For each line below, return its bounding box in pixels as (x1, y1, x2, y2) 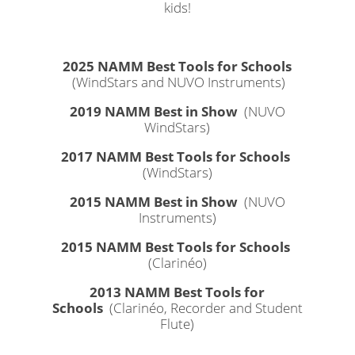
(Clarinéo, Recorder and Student (105, 299, 303, 318)
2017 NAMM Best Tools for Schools (61, 147, 294, 166)
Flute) (160, 315, 195, 334)
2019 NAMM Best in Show (69, 102, 238, 121)
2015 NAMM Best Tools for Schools (61, 238, 294, 257)
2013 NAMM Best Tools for (90, 283, 265, 302)
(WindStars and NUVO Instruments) (72, 73, 286, 92)
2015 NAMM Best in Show (69, 193, 241, 212)
